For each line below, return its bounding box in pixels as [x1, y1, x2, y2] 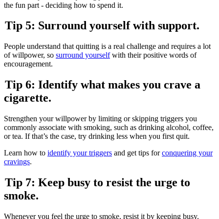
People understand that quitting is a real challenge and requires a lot [4, 42, 211, 51]
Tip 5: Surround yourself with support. [4, 19, 200, 32]
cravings [4, 157, 30, 166]
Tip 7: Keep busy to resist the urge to [4, 176, 190, 189]
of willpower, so [4, 51, 56, 60]
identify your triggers [47, 149, 112, 157]
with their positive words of [110, 51, 197, 60]
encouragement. [4, 60, 53, 68]
